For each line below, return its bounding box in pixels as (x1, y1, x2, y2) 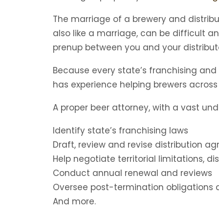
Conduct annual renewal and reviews (53, 167, 212, 179)
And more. (53, 196, 96, 207)
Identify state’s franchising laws (53, 125, 188, 136)
